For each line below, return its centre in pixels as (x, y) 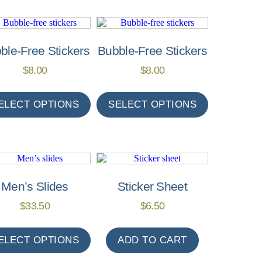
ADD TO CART (152, 240)
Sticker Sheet (152, 187)
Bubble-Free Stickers (152, 51)
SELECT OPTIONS (152, 104)
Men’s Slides (35, 187)
